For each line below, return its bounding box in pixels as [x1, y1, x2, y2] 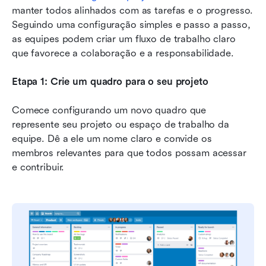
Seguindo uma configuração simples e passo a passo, [12, 19, 251, 31]
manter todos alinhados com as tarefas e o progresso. [12, 5, 254, 17]
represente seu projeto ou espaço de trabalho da [12, 119, 229, 131]
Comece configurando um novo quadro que [12, 104, 207, 116]
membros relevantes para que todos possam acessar [12, 147, 246, 159]
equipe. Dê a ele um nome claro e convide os [12, 133, 212, 145]
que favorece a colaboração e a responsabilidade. [12, 47, 234, 59]
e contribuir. [12, 161, 65, 173]
